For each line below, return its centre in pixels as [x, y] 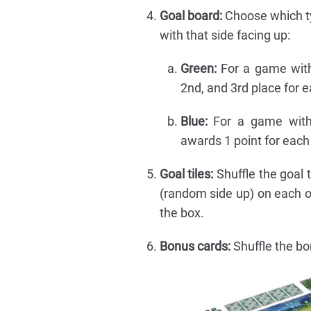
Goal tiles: [186, 174]
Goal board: [191, 16]
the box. [182, 213]
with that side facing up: [225, 35]
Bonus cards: [195, 246]
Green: [198, 69]
